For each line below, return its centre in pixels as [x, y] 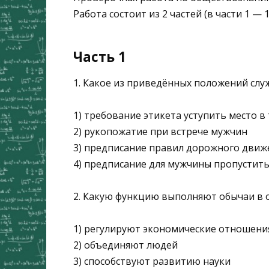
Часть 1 [100, 56]
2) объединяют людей [125, 245]
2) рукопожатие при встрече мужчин [160, 132]
